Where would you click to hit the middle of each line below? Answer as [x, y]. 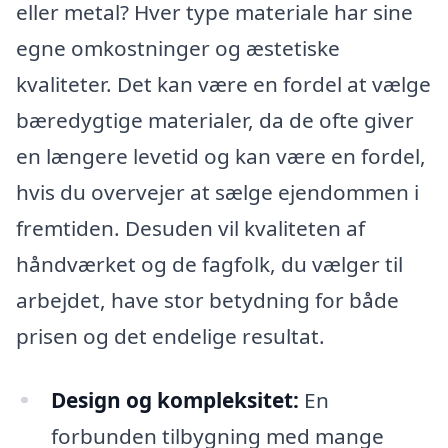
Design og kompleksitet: [174, 399]
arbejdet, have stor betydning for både [207, 299]
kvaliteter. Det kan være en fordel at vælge [223, 83]
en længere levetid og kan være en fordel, [221, 155]
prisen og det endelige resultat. [170, 335]
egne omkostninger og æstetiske [178, 47]
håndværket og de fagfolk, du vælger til [209, 263]
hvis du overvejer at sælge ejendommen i [217, 191]
